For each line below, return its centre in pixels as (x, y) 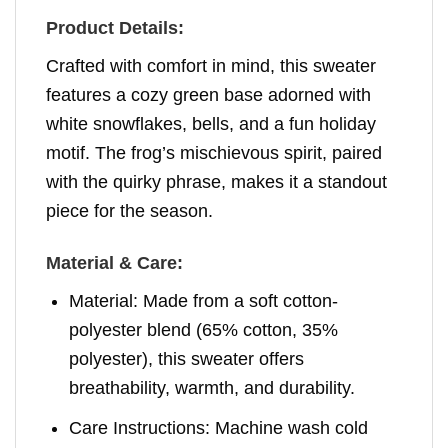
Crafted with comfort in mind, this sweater (211, 65)
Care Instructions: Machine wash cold (219, 428)
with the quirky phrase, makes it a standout (216, 181)
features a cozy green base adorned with (208, 94)
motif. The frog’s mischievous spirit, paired (214, 152)
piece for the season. (129, 210)
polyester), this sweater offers (187, 359)
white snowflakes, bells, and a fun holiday (211, 123)
